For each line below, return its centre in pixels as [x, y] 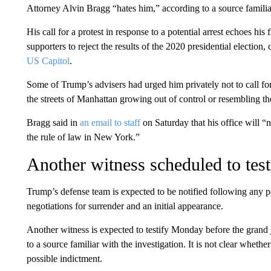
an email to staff [110, 122]
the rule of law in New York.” [83, 137]
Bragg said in [53, 122]
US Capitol [48, 60]
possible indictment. [64, 258]
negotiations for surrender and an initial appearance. [125, 206]
